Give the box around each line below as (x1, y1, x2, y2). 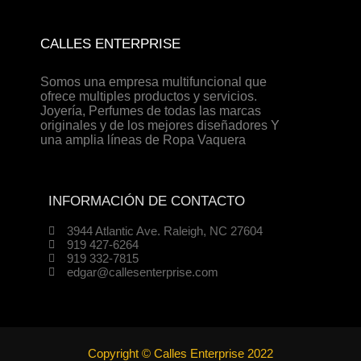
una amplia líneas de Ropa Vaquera (40, 133, 246, 147)
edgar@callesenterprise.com (66, 265, 218, 280)
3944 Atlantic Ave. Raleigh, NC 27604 (66, 224, 263, 239)
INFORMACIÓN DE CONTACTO (48, 193, 245, 210)
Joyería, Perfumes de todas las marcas (40, 104, 261, 118)
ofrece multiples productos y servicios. (40, 89, 257, 104)
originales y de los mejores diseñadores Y (40, 118, 283, 133)
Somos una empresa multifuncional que (40, 75, 267, 89)
